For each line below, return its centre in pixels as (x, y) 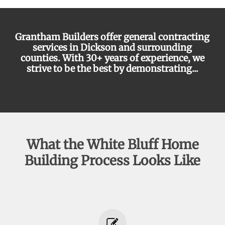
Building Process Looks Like (113, 161)
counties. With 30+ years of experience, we (112, 58)
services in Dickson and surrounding (113, 48)
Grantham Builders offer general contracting (113, 37)
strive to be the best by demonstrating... (112, 69)
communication (106, 79)
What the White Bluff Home (113, 145)
